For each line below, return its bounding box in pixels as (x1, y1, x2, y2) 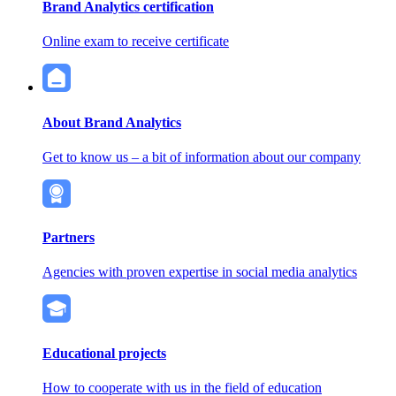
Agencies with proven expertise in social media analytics (42, 264, 357, 280)
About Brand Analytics (42, 114, 181, 130)
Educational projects (42, 345, 166, 361)
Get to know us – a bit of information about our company (42, 148, 361, 164)
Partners (42, 230, 95, 246)
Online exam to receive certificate (42, 34, 229, 49)
